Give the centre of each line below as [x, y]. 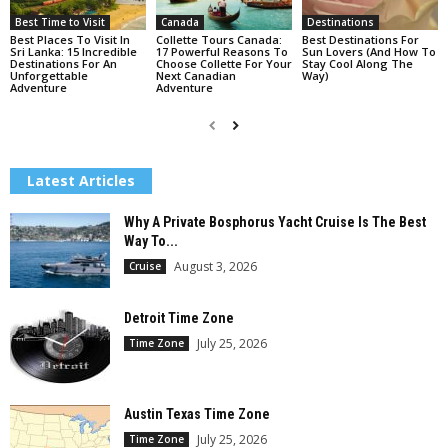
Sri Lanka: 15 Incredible [73, 51]
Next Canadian [195, 75]
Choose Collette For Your [223, 63]
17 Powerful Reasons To [221, 51]
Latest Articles [81, 180]
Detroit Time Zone [179, 317]
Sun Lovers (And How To [368, 51]
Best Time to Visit [60, 21]
